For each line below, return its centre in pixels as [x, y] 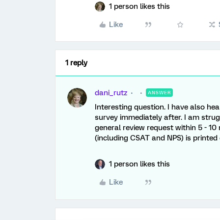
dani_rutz [111, 93]
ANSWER [159, 93]
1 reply [76, 63]
